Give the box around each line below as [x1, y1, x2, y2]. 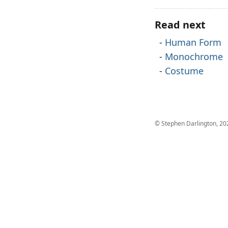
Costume [165, 65, 204, 77]
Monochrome [165, 50, 223, 63]
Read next [155, 18, 206, 32]
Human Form [165, 36, 221, 48]
